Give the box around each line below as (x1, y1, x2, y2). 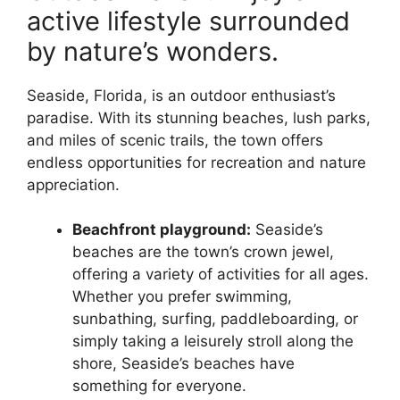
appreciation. (27, 175, 120, 194)
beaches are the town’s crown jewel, (72, 243, 334, 262)
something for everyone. (72, 377, 246, 396)
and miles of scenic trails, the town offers (27, 130, 323, 149)
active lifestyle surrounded (27, 4, 350, 37)
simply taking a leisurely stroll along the (72, 332, 354, 351)
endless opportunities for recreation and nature (27, 153, 366, 171)
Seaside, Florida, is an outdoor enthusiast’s (27, 86, 336, 104)
